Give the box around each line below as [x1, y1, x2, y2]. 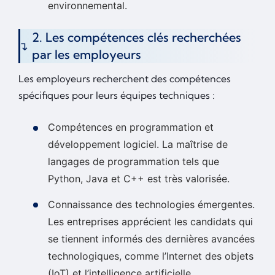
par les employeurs [32, 47, 141, 63]
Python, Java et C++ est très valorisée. [48, 172, 230, 185]
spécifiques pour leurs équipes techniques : [18, 89, 215, 102]
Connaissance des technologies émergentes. [48, 198, 255, 211]
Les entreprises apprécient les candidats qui [48, 215, 253, 228]
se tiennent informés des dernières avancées [48, 232, 255, 245]
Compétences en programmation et [48, 121, 214, 134]
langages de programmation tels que [48, 155, 219, 168]
